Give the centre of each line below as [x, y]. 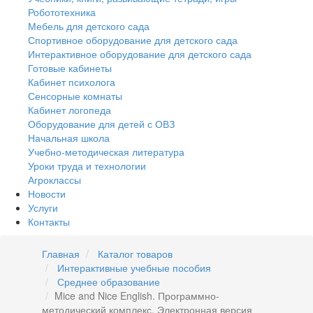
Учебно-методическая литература [106, 152]
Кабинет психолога [72, 82]
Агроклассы [54, 180]
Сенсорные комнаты [75, 96]
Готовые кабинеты [70, 68]
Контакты [49, 222]
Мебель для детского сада [89, 26]
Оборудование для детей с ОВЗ [101, 124]
